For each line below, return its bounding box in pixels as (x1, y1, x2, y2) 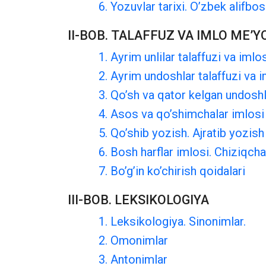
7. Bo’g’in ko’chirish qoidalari (99, 164, 245, 178)
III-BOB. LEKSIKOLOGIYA (68, 192, 209, 207)
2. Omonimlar (99, 233, 168, 248)
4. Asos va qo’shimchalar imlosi (99, 107, 264, 121)
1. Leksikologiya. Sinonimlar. (99, 214, 246, 229)
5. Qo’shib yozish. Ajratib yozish (99, 126, 264, 140)
